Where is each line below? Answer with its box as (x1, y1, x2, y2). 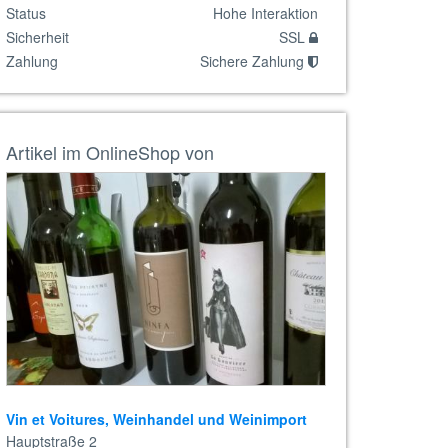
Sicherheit (6, 27, 69, 47)
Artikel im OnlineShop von (6, 139, 214, 165)
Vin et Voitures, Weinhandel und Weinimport (6, 409, 307, 429)
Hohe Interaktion (213, 3, 318, 23)
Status (6, 3, 46, 23)
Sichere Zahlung (200, 51, 308, 71)
